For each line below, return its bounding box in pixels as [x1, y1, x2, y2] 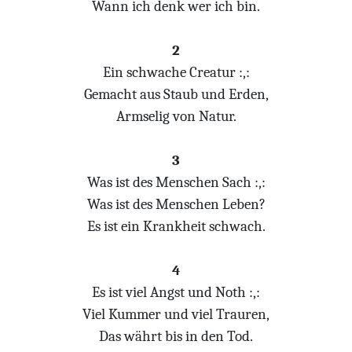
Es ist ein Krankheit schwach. [86, 218, 266, 235]
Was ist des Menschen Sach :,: [86, 174, 266, 191]
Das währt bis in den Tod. [99, 328, 253, 345]
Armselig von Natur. [115, 108, 236, 125]
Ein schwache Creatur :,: [102, 64, 250, 81]
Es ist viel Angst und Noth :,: [92, 284, 260, 301]
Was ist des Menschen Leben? [86, 196, 266, 213]
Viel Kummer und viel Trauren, [82, 306, 269, 323]
